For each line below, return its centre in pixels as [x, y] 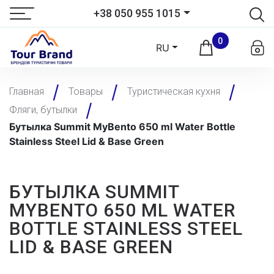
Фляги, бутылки [43, 110]
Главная [27, 91]
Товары [86, 91]
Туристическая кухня [174, 91]
